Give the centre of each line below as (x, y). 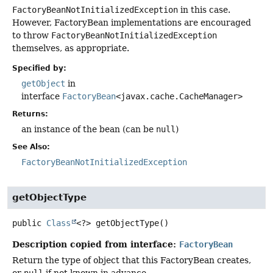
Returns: (30, 114)
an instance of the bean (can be (89, 129)
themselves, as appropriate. (71, 48)
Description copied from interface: (96, 244)
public (27, 223)
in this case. (204, 9)
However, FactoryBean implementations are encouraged (132, 22)
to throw (32, 35)
